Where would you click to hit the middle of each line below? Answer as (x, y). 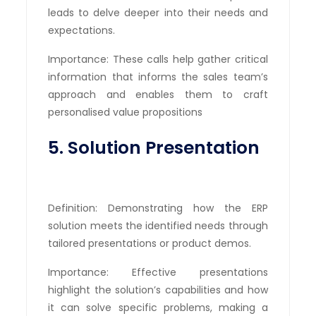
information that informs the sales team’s (158, 77)
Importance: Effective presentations (158, 272)
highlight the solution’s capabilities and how (158, 290)
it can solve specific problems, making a (158, 307)
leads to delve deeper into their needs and (158, 12)
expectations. (82, 30)
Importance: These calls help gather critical (158, 59)
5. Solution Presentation (154, 147)
